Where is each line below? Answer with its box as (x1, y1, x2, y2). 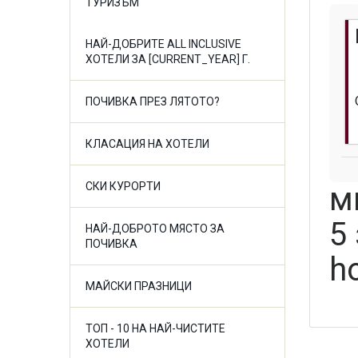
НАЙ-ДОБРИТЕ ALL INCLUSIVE (86, 38, 241, 50)
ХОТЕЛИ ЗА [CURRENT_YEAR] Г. (86, 53, 250, 66)
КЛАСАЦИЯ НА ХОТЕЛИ (86, 137, 209, 150)
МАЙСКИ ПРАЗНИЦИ (86, 280, 192, 292)
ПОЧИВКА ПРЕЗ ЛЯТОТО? (86, 95, 220, 108)
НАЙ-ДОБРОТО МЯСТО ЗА (86, 222, 225, 235)
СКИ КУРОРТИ (86, 180, 161, 193)
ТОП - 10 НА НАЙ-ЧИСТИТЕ (86, 322, 225, 335)
